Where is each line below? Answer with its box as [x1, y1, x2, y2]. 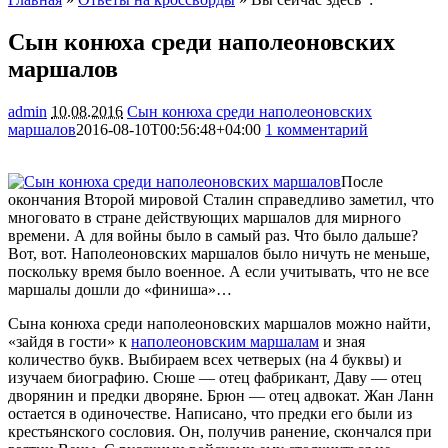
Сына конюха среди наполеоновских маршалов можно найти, [8, 314, 431, 332]
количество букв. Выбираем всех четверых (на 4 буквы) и [8, 350, 402, 368]
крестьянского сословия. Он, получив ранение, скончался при [8, 422, 432, 440]
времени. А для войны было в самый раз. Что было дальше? [8, 226, 418, 244]
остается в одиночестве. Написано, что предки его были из [8, 404, 412, 422]
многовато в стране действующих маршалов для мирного [8, 208, 401, 226]
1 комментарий [265, 120, 368, 138]
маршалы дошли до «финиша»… [8, 280, 232, 298]
